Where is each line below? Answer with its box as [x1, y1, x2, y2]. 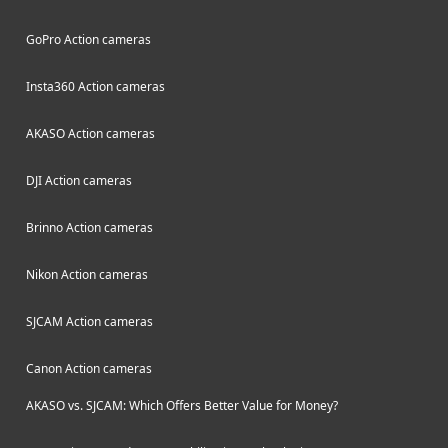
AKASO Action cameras [26, 125, 155, 142]
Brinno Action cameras [26, 219, 153, 236]
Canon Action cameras [26, 360, 152, 377]
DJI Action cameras [26, 172, 132, 189]
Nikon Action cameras [26, 266, 148, 283]
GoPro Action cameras [26, 31, 151, 48]
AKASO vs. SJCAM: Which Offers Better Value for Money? [26, 397, 338, 414]
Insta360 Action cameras [26, 78, 165, 95]
